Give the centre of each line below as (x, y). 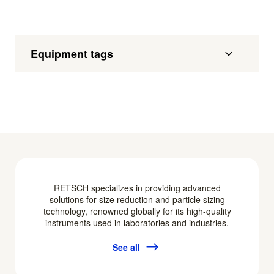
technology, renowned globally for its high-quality (137, 211)
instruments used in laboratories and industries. (137, 223)
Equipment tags (72, 54)
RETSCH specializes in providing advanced (137, 188)
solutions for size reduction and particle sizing (137, 200)
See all (126, 247)
